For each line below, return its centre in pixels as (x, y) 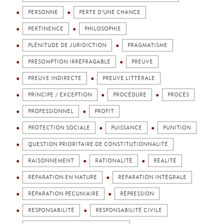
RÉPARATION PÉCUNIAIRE (63, 194)
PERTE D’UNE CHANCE (110, 12)
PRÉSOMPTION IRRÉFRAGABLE (69, 62)
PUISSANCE (126, 128)
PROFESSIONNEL (51, 111)
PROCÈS (178, 95)
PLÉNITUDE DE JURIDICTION (67, 45)
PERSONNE (43, 12)
